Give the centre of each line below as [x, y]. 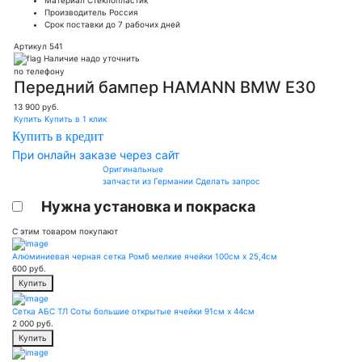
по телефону [39, 72]
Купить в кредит [58, 137]
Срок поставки [74, 24]
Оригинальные [133, 169]
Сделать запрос [227, 181]
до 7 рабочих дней [143, 24]
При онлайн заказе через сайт [96, 155]
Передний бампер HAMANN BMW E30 [165, 88]
